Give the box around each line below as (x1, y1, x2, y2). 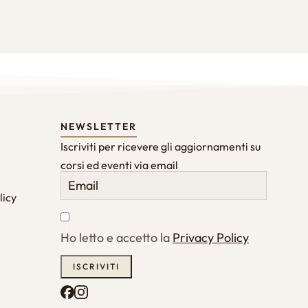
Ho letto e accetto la (60, 230, 173, 245)
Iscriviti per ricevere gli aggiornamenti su (60, 140, 261, 153)
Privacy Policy (173, 230, 249, 245)
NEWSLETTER (60, 120, 137, 133)
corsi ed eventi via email (60, 158, 178, 172)
